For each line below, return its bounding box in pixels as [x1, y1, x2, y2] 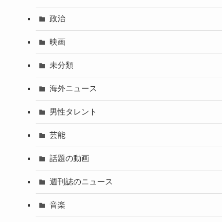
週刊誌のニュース [50, 177, 113, 186]
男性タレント [50, 107, 97, 116]
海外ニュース [50, 84, 97, 93]
